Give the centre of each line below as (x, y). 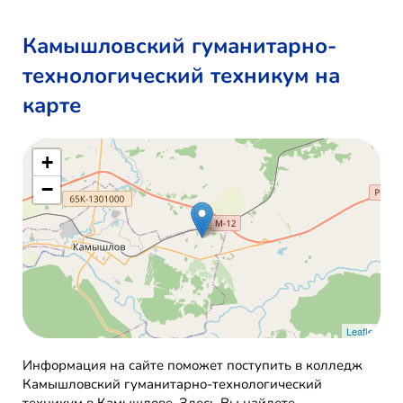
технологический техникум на (181, 76)
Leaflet (361, 331)
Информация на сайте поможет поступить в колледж (193, 366)
